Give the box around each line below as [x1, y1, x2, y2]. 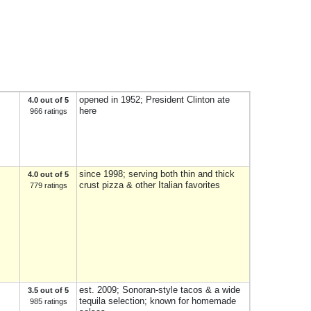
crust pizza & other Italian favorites [79, 180, 220, 190]
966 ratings [29, 107, 67, 115]
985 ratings [29, 297, 67, 305]
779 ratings [29, 181, 67, 190]
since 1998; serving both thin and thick [79, 169, 235, 179]
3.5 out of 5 [28, 286, 69, 294]
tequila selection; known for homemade [79, 296, 236, 306]
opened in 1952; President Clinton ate [79, 94, 230, 105]
